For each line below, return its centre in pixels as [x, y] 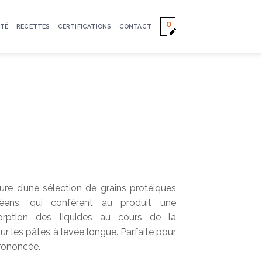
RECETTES [33, 26]
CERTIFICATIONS [84, 26]
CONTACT [135, 26]
